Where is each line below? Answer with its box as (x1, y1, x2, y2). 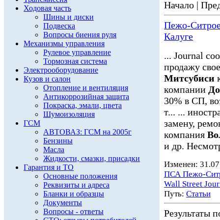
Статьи (186, 189, 211, 198)
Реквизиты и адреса (43, 181, 110, 189)
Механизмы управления (24, 39, 105, 48)
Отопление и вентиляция (43, 83, 128, 92)
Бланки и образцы (43, 190, 104, 198)
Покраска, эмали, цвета (43, 101, 122, 110)
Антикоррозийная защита (43, 92, 129, 101)
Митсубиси (164, 73, 215, 83)
